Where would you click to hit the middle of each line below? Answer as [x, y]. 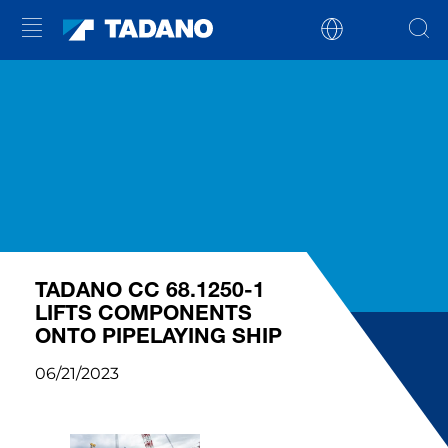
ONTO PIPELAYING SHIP [158, 335]
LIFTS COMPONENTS [143, 312]
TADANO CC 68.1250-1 [150, 289]
